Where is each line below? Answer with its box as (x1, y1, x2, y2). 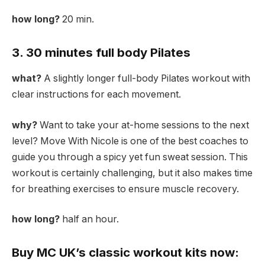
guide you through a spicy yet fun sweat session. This (12, 151, 248, 163)
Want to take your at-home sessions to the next (37, 119, 249, 131)
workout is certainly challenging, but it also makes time (12, 167, 253, 179)
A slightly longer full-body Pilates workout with (41, 73, 250, 85)
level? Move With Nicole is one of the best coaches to (12, 135, 248, 147)
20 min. (60, 14, 94, 25)
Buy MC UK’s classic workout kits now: (12, 245, 239, 260)
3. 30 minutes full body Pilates (12, 44, 190, 60)
